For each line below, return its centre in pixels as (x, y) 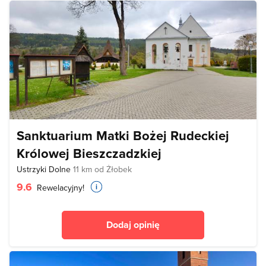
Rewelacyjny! (59, 188)
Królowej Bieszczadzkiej (89, 153)
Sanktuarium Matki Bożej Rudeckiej (123, 136)
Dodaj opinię (133, 225)
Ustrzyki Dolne (45, 170)
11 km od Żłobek (102, 170)
